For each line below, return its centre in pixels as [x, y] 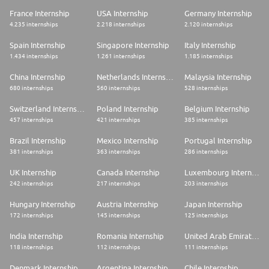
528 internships [206, 88]
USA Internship [123, 14]
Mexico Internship [128, 141]
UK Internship [33, 173]
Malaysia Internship [218, 77]
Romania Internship [131, 236]
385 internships [206, 120]
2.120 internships [208, 24]
